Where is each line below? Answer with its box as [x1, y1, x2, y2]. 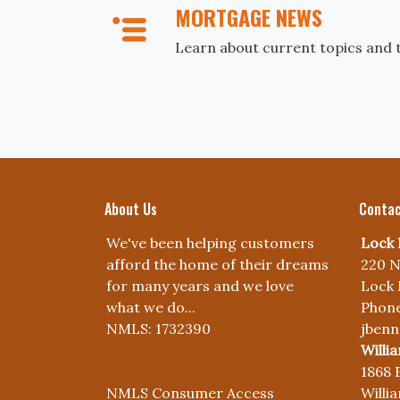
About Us [104, 198, 157, 220]
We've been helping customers [106, 234, 314, 252]
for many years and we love [106, 277, 294, 295]
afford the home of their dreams [106, 255, 329, 273]
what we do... [106, 298, 196, 316]
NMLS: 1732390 [106, 320, 211, 337]
